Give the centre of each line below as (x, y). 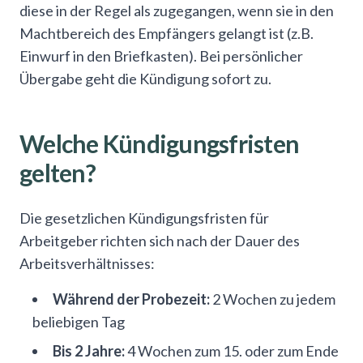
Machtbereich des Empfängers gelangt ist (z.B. (167, 33)
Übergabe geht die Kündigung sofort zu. (145, 79)
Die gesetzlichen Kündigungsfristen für (144, 218)
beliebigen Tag (79, 322)
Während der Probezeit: (131, 299)
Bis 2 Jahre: (89, 351)
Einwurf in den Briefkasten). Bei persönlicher (161, 56)
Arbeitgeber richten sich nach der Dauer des (160, 241)
